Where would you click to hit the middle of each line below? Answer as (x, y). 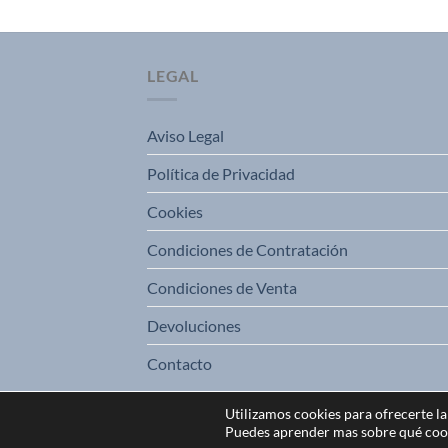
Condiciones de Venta (222, 288)
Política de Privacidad (221, 174)
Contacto (179, 364)
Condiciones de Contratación (247, 250)
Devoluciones (194, 326)
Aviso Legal (185, 136)
